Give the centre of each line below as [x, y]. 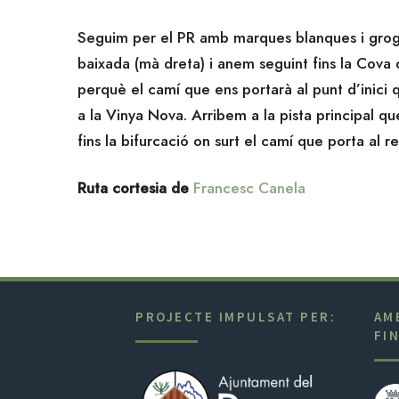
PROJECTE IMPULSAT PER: [236, 318]
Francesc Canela [249, 188]
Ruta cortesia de [133, 188]
